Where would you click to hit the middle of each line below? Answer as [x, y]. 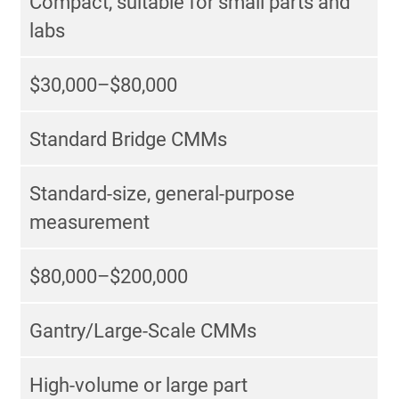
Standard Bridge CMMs [129, 140]
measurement [90, 223]
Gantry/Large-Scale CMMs [143, 331]
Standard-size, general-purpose [163, 194]
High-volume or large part [139, 386]
